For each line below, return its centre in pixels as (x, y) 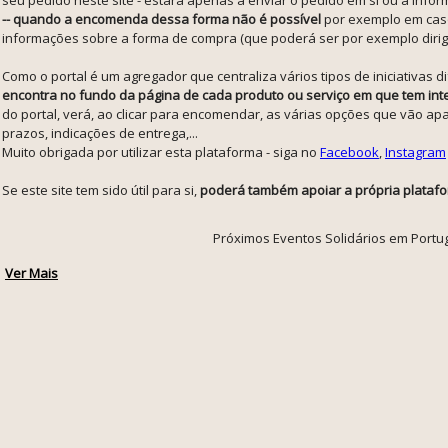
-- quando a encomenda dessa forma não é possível (161, 18)
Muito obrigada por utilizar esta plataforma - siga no (161, 151)
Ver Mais (31, 273)
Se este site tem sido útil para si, (101, 189)
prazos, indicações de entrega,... (100, 132)
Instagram (415, 151)
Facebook (349, 151)
